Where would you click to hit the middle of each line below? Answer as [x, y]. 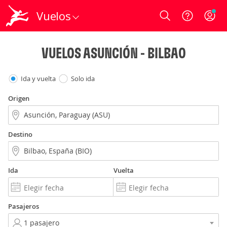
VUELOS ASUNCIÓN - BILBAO [113, 53]
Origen [19, 98]
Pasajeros [24, 206]
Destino [20, 134]
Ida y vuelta [38, 79]
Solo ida [83, 79]
